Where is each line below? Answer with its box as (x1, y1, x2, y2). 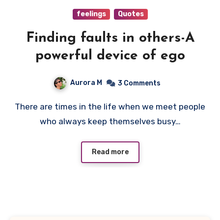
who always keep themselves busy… (39, 116, 181, 127)
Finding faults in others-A (26, 31, 194, 46)
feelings (76, 10, 106, 19)
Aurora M (70, 79, 102, 87)
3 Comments (118, 79, 161, 88)
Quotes (117, 10, 144, 19)
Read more (91, 147, 129, 156)
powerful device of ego (35, 49, 185, 63)
